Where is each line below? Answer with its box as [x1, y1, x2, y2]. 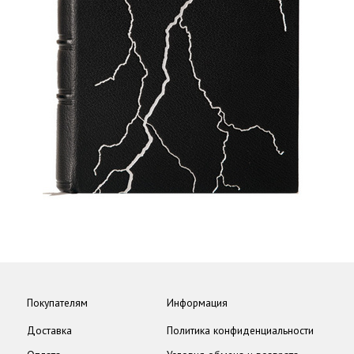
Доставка [27, 322, 72, 337]
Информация [167, 295, 228, 310]
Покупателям [27, 295, 88, 310]
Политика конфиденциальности [167, 322, 314, 337]
